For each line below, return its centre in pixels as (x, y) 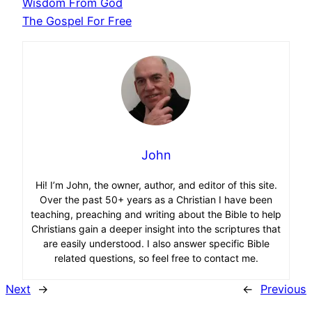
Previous (283, 289)
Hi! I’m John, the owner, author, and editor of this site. (156, 185)
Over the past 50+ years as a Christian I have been (156, 199)
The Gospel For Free (77, 21)
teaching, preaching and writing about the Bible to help (156, 214)
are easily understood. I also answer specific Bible (156, 243)
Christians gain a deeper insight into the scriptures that (156, 228)
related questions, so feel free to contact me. (156, 258)
